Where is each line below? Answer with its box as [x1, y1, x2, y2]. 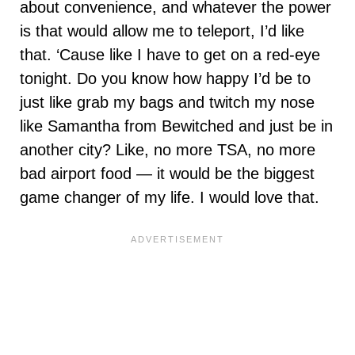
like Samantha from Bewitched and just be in [20, 116, 333, 135]
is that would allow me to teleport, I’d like [20, 21, 304, 40]
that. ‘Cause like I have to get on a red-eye [20, 45, 320, 63]
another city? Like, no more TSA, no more [20, 140, 315, 158]
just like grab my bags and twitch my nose [20, 93, 315, 111]
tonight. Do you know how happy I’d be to [20, 69, 311, 87]
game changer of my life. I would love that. [20, 188, 319, 206]
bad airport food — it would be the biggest [20, 164, 315, 182]
